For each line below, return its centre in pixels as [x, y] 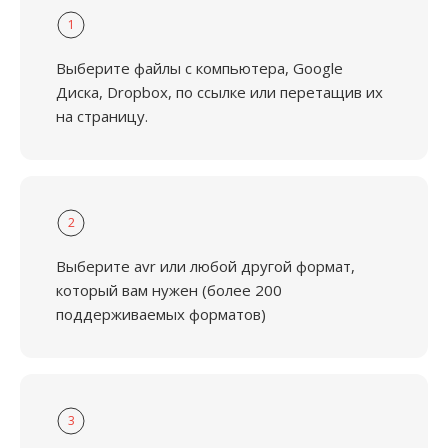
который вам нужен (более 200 [169, 290]
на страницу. [102, 116]
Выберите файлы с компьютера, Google [199, 68]
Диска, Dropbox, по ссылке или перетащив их [219, 92]
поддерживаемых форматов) [161, 314]
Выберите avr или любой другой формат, [205, 266]
